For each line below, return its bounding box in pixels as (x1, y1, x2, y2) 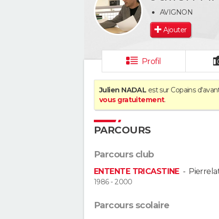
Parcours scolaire (94, 200, 170, 211)
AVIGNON (160, 7, 193, 17)
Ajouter (163, 25, 187, 34)
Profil (141, 57, 161, 66)
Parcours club (94, 149, 154, 160)
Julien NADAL (99, 86, 147, 94)
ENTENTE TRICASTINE (94, 167, 179, 176)
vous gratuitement (99, 95, 165, 104)
